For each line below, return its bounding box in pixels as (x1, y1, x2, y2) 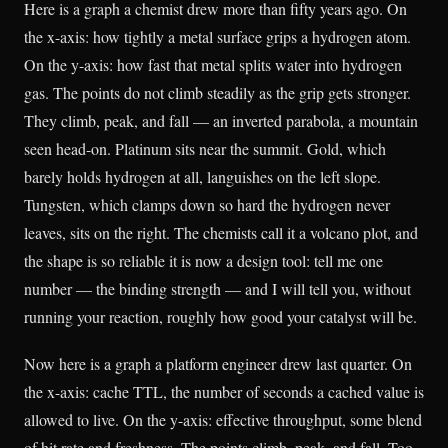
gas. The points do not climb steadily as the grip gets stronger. (24, 82, 411, 103)
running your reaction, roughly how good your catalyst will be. (24, 306, 417, 327)
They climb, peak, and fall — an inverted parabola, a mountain (24, 110, 418, 131)
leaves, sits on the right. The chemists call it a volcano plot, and (24, 222, 418, 243)
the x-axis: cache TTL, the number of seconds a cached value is (24, 381, 424, 403)
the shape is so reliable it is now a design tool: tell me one (24, 250, 383, 271)
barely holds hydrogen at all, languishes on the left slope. (24, 166, 381, 187)
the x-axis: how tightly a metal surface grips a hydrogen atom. (24, 26, 411, 47)
